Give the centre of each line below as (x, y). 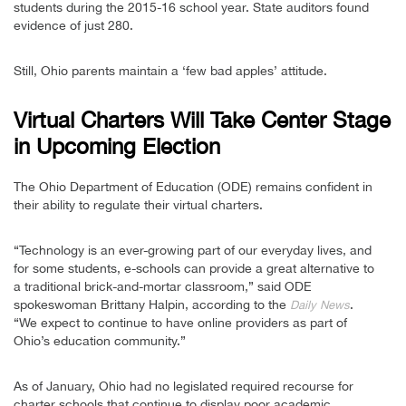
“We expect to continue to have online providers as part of (180, 323)
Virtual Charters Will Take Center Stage (202, 120)
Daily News (320, 305)
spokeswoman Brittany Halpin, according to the (152, 305)
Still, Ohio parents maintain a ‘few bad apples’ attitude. (170, 71)
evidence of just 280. (73, 26)
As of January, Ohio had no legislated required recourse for (184, 387)
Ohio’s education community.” (100, 341)
